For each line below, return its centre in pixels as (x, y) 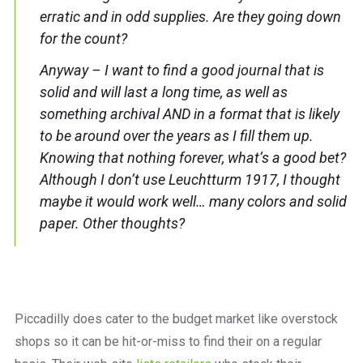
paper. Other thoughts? (112, 223)
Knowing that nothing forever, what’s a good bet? (192, 157)
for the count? (83, 38)
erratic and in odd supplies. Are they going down (190, 16)
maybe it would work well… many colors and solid (193, 201)
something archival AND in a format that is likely (189, 113)
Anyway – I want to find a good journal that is (181, 70)
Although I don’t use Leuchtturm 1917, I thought (190, 179)
